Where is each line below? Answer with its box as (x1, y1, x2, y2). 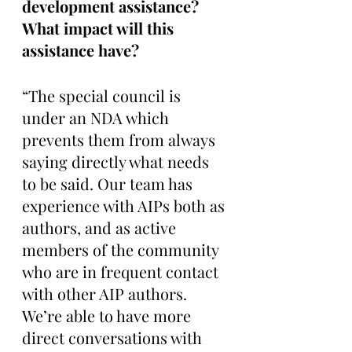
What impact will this (22, 16, 178, 38)
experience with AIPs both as (22, 194, 229, 216)
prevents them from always (22, 128, 219, 150)
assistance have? (22, 38, 139, 60)
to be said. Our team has (22, 172, 196, 194)
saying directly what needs (22, 150, 213, 172)
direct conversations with (22, 326, 206, 348)
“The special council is (22, 84, 185, 106)
